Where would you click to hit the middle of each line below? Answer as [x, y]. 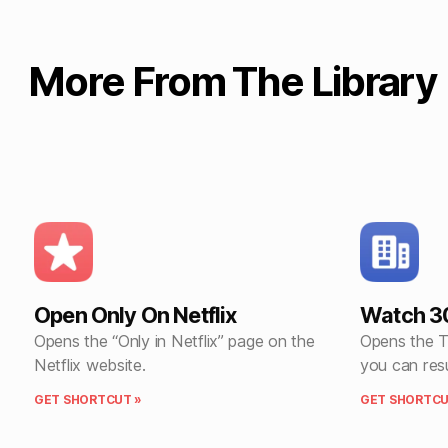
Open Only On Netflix [135, 314]
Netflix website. [90, 364]
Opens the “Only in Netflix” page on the [174, 340]
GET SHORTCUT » [88, 399]
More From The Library [232, 82]
